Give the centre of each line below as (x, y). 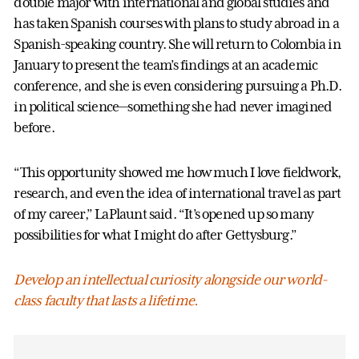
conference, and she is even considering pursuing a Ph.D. (177, 85)
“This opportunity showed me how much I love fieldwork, (177, 172)
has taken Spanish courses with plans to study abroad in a (176, 23)
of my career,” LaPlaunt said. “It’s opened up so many (164, 214)
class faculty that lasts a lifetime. (106, 300)
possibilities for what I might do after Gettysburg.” (155, 234)
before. (34, 127)
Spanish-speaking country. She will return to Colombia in (177, 44)
